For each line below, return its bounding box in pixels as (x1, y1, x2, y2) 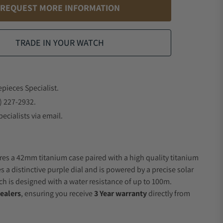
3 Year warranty (94, 188, 147, 199)
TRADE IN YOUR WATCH (15, 37, 104, 48)
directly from (147, 188, 190, 199)
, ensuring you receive (21, 188, 94, 199)
